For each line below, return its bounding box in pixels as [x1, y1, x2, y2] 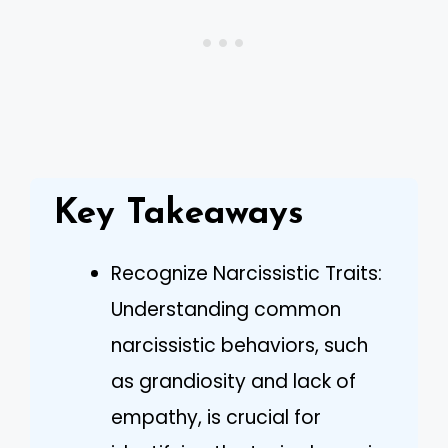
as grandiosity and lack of [111, 367, 356, 395]
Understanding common [111, 295, 341, 323]
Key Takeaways [54, 196, 304, 232]
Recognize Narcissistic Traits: [111, 259, 382, 287]
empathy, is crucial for [111, 403, 321, 431]
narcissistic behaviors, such [111, 331, 368, 359]
